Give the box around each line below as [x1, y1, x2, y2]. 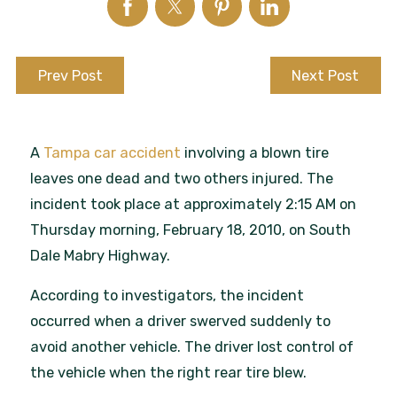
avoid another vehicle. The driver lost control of [30, 339, 354, 356]
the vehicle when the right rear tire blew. [30, 364, 307, 382]
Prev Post [37, 66, 103, 84]
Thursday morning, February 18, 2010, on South [30, 222, 352, 239]
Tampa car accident [43, 144, 182, 162]
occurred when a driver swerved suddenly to [30, 313, 331, 331]
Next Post [292, 66, 360, 84]
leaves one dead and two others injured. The [30, 170, 334, 188]
